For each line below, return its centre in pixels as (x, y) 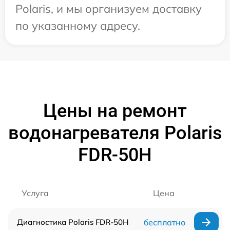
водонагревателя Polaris (115, 133)
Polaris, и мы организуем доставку (109, 8)
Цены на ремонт (115, 111)
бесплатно (164, 222)
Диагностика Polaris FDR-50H (73, 222)
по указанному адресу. (78, 25)
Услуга (35, 193)
